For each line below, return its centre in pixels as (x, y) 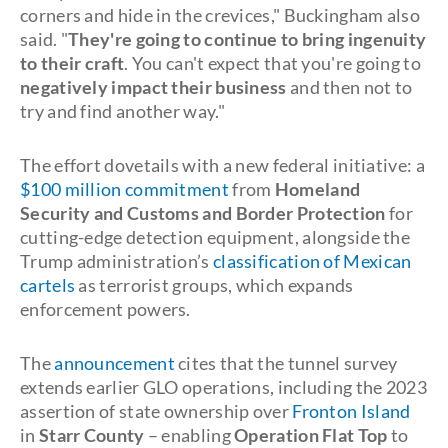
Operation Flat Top (311, 435)
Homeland (317, 189)
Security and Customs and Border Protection (204, 213)
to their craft (72, 63)
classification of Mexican (312, 261)
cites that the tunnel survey (286, 363)
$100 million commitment (124, 189)
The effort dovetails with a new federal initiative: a (222, 165)
